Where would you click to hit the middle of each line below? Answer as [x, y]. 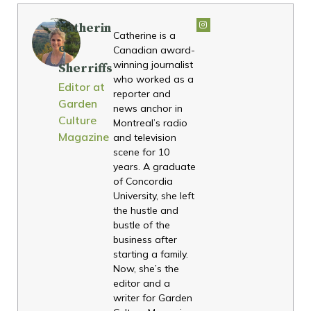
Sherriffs [86, 68]
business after [145, 239]
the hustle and [146, 210]
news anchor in [148, 108]
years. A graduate [155, 166]
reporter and [142, 93]
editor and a [142, 283]
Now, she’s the [146, 268]
